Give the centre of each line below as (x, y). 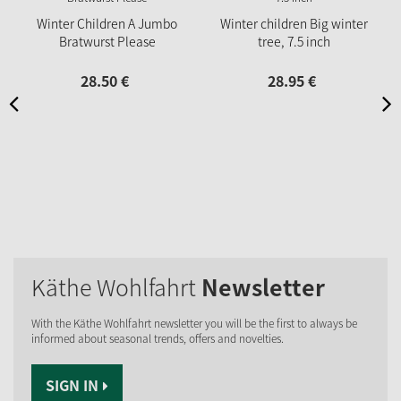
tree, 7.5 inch (294, 42)
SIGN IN (72, 385)
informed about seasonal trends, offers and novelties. (158, 339)
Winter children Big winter (294, 24)
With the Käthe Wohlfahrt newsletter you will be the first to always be (194, 324)
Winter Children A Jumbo (107, 24)
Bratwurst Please (107, 42)
